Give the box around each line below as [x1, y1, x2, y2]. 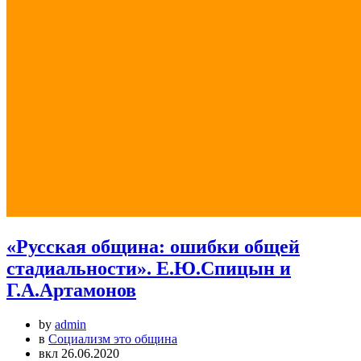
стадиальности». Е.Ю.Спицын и [6, 257, 291, 279]
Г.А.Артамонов [6, 279, 136, 301]
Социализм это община [48, 331, 177, 346]
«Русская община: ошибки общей [6, 235, 300, 257]
